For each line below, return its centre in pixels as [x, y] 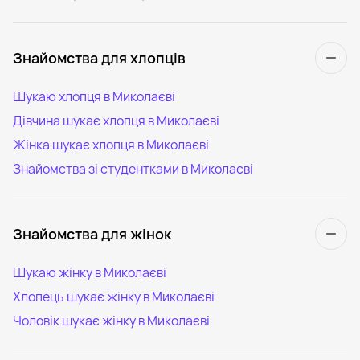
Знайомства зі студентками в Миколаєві [133, 168]
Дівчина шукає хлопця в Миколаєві [116, 120]
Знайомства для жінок [92, 233]
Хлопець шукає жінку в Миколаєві [114, 296]
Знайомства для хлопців [99, 57]
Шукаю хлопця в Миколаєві [94, 96]
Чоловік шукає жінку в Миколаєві [111, 320]
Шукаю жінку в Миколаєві [90, 272]
